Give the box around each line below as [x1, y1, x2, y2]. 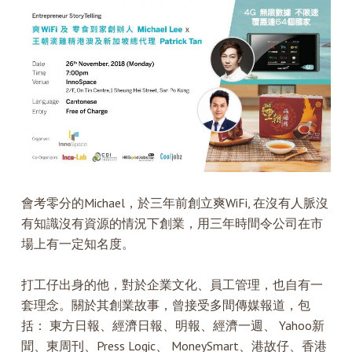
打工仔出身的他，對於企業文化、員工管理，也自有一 [20, 276, 323, 292]
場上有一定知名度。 [20, 235, 134, 251]
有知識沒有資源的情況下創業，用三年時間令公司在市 [20, 214, 323, 231]
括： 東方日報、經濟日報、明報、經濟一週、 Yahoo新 [20, 317, 324, 333]
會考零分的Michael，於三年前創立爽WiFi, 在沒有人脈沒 [20, 194, 328, 211]
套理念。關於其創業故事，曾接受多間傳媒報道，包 [20, 296, 310, 313]
